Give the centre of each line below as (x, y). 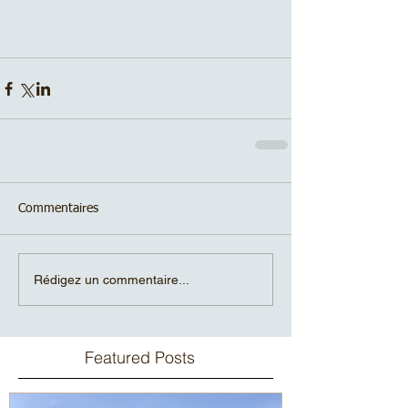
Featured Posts (140, 358)
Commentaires (58, 209)
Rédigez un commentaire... (112, 279)
